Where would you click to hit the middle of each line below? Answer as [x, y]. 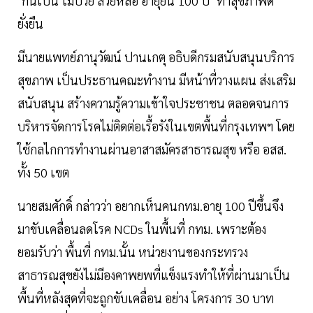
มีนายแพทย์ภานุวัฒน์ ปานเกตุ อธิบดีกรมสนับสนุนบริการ [156, 57]
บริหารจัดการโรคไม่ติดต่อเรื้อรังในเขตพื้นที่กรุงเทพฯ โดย [156, 126]
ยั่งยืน [30, 24]
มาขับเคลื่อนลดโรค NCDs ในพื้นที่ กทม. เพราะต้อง [142, 229]
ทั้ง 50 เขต [45, 173]
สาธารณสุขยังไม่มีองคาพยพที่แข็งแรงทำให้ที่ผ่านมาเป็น [154, 275]
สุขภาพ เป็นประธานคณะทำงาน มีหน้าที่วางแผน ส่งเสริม [156, 80]
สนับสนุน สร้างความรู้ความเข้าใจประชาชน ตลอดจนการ [153, 103]
